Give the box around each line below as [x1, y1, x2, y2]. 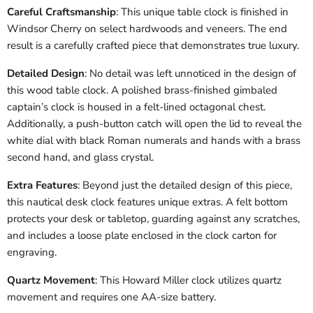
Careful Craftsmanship [7, 5, 116, 19]
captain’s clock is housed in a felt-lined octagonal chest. [7, 100, 265, 114]
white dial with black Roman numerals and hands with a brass [7, 133, 300, 147]
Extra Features [7, 178, 78, 192]
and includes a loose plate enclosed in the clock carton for [7, 228, 277, 242]
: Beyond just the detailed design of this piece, [78, 178, 292, 192]
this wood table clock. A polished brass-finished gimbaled [7, 83, 277, 97]
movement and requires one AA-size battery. [7, 290, 216, 304]
